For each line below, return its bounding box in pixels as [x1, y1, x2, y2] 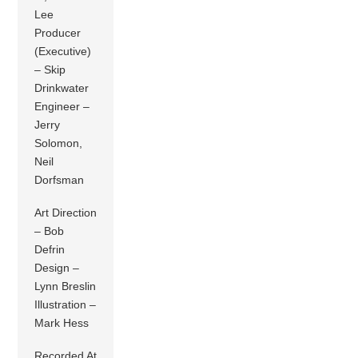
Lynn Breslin [34, 280, 97, 293]
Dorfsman [34, 173, 85, 187]
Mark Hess [34, 316, 89, 330]
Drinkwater [34, 82, 89, 95]
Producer [34, 26, 82, 40]
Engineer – [34, 100, 90, 113]
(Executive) [34, 45, 92, 58]
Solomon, [34, 137, 83, 150]
